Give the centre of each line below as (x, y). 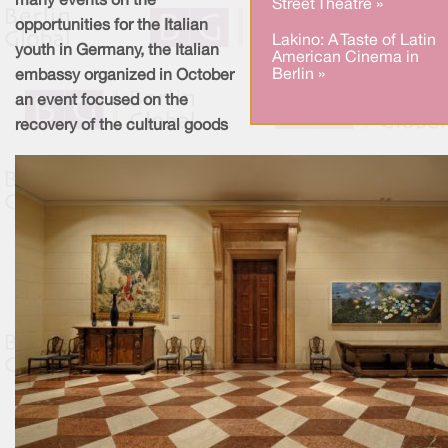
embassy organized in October (124, 76)
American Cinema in (345, 57)
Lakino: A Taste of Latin (354, 40)
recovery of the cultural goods (121, 126)
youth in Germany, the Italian (117, 51)
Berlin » (298, 74)
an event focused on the (101, 101)
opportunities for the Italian (111, 26)
